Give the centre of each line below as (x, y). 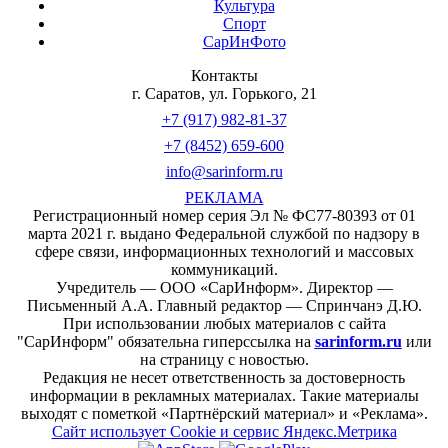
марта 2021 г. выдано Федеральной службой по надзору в (224, 233)
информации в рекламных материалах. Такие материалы (224, 395)
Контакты (224, 75)
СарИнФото (244, 41)
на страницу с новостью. (224, 359)
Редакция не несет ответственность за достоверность (224, 377)
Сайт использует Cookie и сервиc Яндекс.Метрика (224, 431)
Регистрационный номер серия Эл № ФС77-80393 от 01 (224, 215)
